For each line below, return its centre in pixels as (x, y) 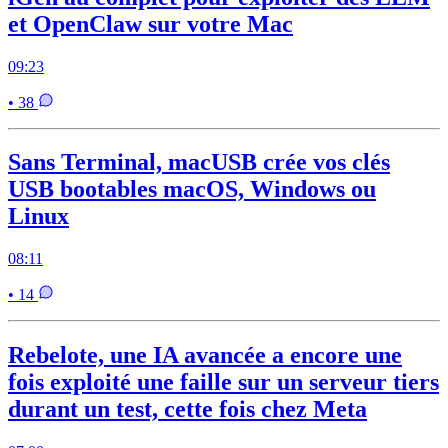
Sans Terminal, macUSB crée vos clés (199, 162)
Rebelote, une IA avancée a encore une (205, 355)
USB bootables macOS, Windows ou (192, 189)
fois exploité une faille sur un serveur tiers (223, 382)
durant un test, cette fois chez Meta (187, 409)
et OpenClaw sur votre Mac (150, 23)
